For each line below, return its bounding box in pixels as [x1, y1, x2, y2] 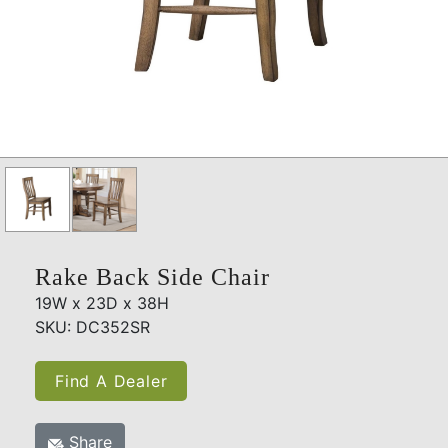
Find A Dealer [55, 371, 168, 392]
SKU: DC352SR [35, 317, 150, 338]
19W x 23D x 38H [35, 293, 169, 314]
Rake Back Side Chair [35, 264, 270, 291]
